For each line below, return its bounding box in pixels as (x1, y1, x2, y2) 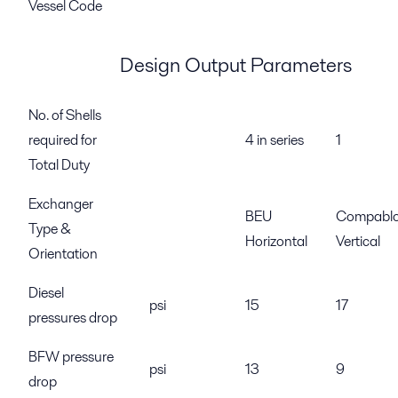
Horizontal (245, 230, 307, 251)
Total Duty (28, 154, 90, 175)
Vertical (336, 230, 380, 251)
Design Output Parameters (119, 51, 352, 80)
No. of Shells (28, 104, 101, 125)
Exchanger (28, 193, 93, 214)
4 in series (245, 129, 304, 150)
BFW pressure (28, 346, 114, 367)
